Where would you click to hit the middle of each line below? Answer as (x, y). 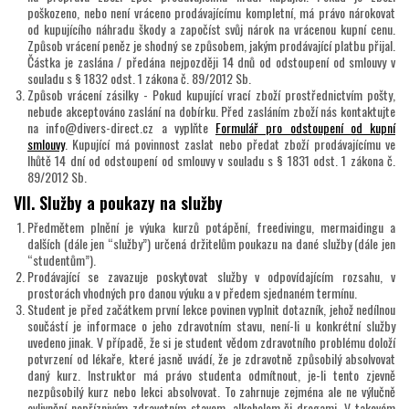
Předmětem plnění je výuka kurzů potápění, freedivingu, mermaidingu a (211, 227)
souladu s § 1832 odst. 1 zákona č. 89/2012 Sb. (139, 79)
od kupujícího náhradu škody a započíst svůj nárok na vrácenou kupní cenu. (211, 29)
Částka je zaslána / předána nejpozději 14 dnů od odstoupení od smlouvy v (211, 62)
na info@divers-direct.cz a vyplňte (121, 128)
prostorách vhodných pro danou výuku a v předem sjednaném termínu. (192, 293)
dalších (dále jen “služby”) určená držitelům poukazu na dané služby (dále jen (211, 244)
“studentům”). (62, 260)
